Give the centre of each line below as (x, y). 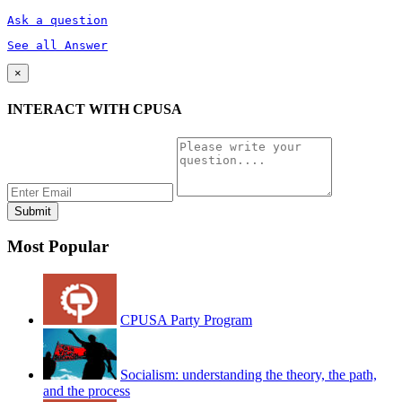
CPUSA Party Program (186, 320)
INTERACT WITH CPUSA (95, 109)
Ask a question (57, 21)
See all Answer (57, 46)
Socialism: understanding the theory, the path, (249, 375)
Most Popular (58, 247)
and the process (87, 391)
